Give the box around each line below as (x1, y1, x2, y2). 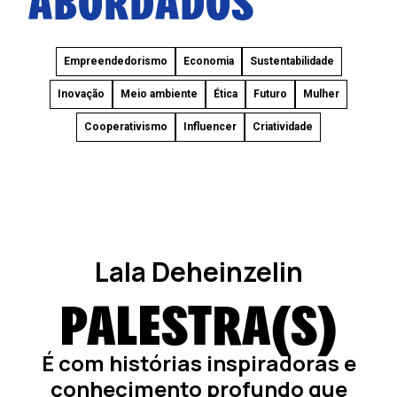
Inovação (58, 88, 105, 100)
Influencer (183, 121, 237, 133)
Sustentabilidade (249, 55, 334, 67)
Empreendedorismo (63, 55, 167, 67)
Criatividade (253, 121, 313, 133)
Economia (183, 55, 234, 67)
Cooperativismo (84, 121, 167, 133)
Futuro (253, 88, 287, 100)
